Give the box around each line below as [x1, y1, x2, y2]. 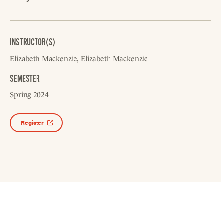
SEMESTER [10, 73, 40, 84]
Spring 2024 [10, 90, 49, 99]
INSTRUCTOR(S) [10, 37, 56, 48]
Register [21, 118, 44, 126]
